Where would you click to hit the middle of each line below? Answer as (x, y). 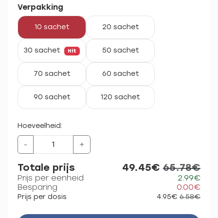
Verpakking (40, 7)
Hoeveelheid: (40, 126)
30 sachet (43, 50)
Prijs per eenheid (51, 178)
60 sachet (120, 74)
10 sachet (52, 27)
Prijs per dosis (42, 197)
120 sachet (120, 97)
